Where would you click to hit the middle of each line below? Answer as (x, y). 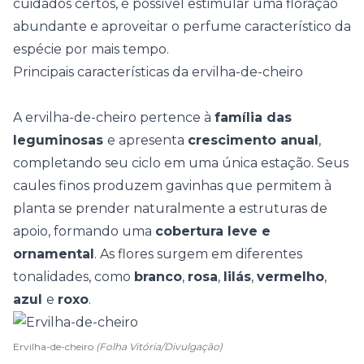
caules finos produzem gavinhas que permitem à (172, 186)
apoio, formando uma (84, 231)
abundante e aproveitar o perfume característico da (182, 26)
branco (158, 277)
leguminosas (60, 140)
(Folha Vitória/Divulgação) (159, 347)
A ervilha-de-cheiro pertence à (114, 117)
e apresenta (147, 140)
